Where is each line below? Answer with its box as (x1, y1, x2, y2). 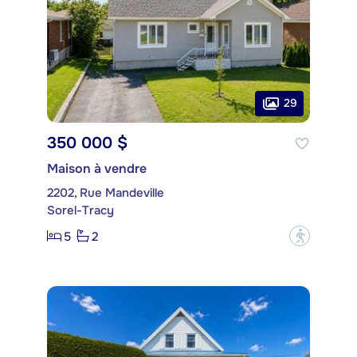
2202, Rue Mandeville (47, 185, 164, 202)
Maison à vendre (47, 160, 147, 178)
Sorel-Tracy (47, 202, 114, 219)
